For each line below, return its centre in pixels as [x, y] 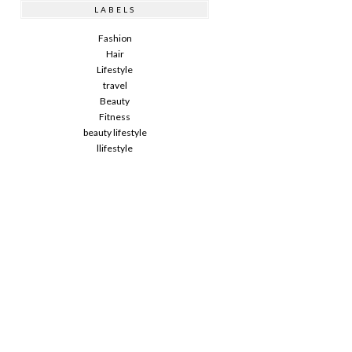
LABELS [115, 9]
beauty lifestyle [115, 132]
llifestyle [115, 148]
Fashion [115, 38]
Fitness [115, 116]
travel [115, 85]
